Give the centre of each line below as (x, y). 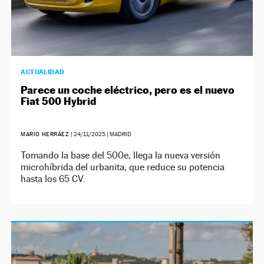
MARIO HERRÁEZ (46, 134)
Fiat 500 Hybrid (59, 101)
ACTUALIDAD (43, 72)
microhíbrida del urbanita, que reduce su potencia (123, 167)
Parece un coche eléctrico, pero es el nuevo (128, 90)
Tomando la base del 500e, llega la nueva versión (121, 155)
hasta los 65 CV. (53, 179)
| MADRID (119, 134)
